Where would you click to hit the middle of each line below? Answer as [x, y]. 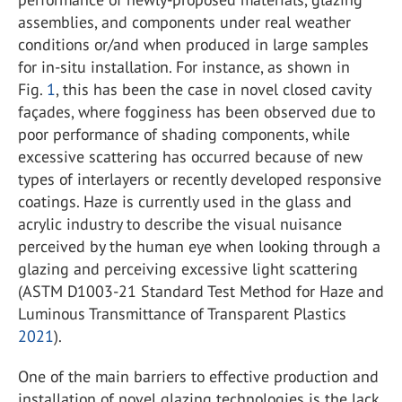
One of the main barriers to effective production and [198, 376]
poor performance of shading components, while [184, 134]
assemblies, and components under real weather [184, 22]
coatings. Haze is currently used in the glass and [185, 201]
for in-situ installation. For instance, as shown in [184, 67]
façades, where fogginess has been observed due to [197, 112]
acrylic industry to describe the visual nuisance [180, 224]
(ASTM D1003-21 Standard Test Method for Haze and [201, 291]
